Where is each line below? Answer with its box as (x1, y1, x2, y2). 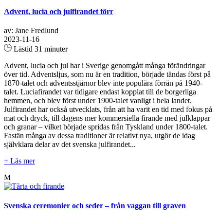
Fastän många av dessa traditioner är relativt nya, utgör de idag (4, 131, 195, 140)
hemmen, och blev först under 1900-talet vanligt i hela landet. (4, 96, 192, 105)
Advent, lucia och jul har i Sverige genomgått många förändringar (4, 61, 205, 70)
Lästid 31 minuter (12, 45, 68, 54)
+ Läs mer (4, 157, 35, 165)
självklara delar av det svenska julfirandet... (4, 140, 136, 149)
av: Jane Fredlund (4, 26, 58, 35)
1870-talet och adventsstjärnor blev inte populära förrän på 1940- (4, 79, 202, 88)
